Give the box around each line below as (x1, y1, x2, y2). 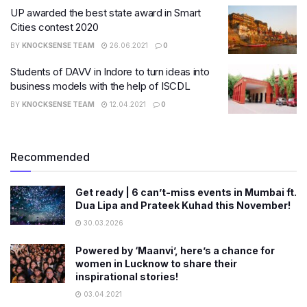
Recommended (10, 149, 90, 164)
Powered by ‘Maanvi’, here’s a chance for (75, 244, 275, 256)
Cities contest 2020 (10, 20, 99, 34)
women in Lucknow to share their (75, 257, 237, 269)
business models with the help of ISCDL (10, 79, 191, 93)
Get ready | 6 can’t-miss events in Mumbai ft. (75, 186, 297, 198)
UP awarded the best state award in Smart (10, 5, 201, 19)
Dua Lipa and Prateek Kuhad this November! (75, 199, 291, 211)
